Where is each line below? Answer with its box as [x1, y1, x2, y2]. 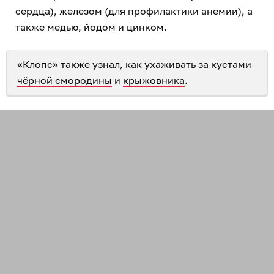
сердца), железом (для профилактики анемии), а [15, 4, 253, 17]
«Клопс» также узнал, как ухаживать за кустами [17, 57, 251, 70]
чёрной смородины [17, 73, 112, 86]
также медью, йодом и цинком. [15, 20, 167, 33]
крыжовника [123, 73, 185, 86]
